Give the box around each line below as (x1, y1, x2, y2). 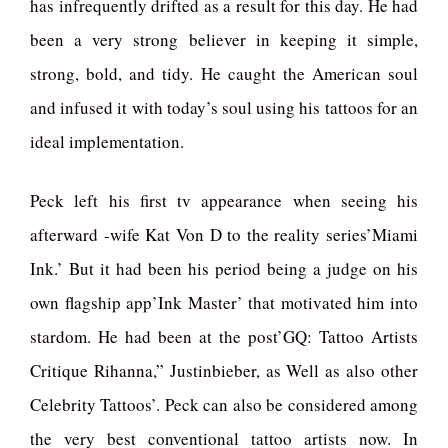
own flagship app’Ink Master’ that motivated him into (30, 291, 418, 315)
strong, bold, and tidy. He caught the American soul (30, 61, 418, 85)
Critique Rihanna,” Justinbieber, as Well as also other (30, 359, 418, 383)
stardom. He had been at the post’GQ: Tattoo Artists (30, 325, 418, 349)
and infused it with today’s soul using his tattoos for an (30, 95, 418, 119)
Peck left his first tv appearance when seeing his (30, 189, 418, 213)
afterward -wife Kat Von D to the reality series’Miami (30, 223, 418, 247)
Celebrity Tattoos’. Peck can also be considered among (30, 393, 418, 417)
